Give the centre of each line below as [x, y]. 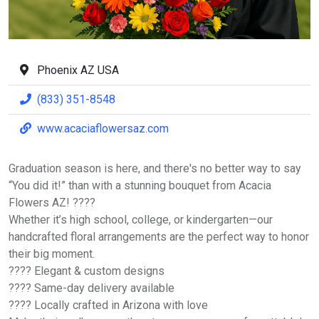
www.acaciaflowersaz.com [101, 128]
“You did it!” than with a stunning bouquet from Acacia [140, 185]
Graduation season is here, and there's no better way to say [155, 168]
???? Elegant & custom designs [87, 271]
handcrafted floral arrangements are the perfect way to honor [159, 236]
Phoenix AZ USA [78, 70]
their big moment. [52, 253]
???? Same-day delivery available [91, 288]
